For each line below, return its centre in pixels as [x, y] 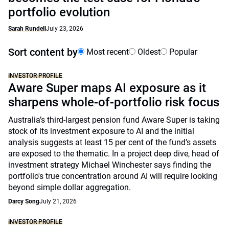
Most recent [107, 52]
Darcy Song [24, 201]
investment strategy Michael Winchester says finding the [110, 165]
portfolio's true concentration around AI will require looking [113, 176]
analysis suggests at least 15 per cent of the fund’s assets [112, 142]
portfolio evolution [59, 12]
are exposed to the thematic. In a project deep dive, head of [114, 154]
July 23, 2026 [65, 29]
